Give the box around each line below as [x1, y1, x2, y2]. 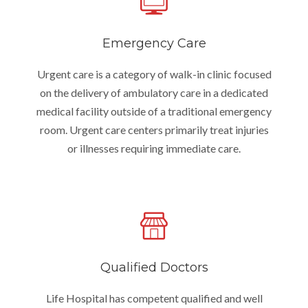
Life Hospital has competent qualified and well [45, 291, 263, 305]
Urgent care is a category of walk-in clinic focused [36, 67, 272, 80]
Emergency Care [102, 36, 206, 51]
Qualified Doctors [100, 260, 208, 275]
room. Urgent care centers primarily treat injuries [39, 123, 269, 136]
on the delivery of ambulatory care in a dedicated [40, 86, 268, 99]
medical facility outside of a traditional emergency [36, 104, 272, 118]
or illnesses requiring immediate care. [67, 142, 241, 155]
